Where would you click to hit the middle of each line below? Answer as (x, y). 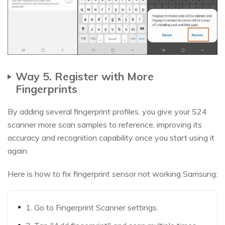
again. (18, 151)
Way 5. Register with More (85, 76)
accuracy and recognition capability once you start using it (111, 138)
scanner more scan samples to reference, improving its (105, 125)
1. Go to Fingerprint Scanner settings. (92, 208)
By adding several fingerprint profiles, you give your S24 (107, 112)
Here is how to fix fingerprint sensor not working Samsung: (113, 174)
